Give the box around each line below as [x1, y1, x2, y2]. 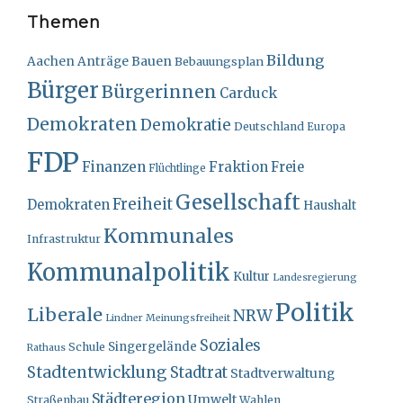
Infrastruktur [27, 231, 101, 246]
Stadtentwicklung [27, 362, 167, 382]
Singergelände [108, 338, 197, 354]
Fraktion [209, 157, 268, 175]
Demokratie [140, 114, 231, 135]
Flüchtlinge [148, 161, 206, 175]
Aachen [27, 53, 75, 69]
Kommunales [103, 223, 234, 248]
